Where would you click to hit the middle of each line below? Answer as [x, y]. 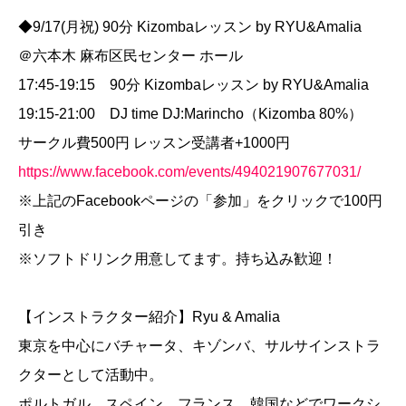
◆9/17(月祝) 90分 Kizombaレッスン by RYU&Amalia [190, 27]
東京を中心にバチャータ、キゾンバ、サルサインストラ [199, 346]
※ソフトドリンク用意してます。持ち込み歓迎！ [178, 259]
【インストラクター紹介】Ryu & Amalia [149, 317]
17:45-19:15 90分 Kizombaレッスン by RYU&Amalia [193, 85]
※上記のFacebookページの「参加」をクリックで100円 [200, 201]
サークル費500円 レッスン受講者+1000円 [154, 143]
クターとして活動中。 [91, 375]
